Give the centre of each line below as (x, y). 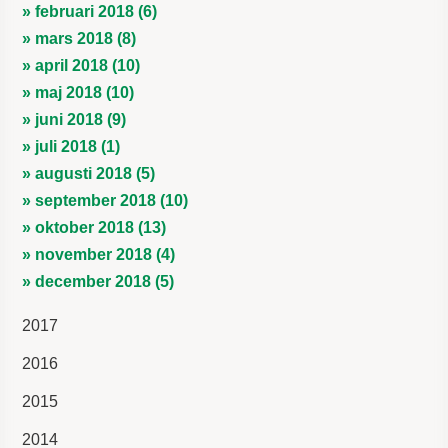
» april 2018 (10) (81, 65)
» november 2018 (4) (99, 254)
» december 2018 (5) (98, 281)
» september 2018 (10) (105, 200)
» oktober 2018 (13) (94, 227)
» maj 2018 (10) (78, 92)
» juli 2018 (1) (71, 146)
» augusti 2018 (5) (89, 173)
